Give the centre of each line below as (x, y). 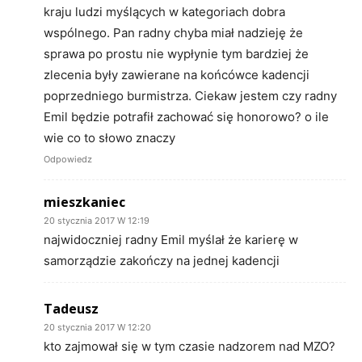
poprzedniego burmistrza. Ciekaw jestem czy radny (190, 96)
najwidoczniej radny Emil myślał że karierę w (171, 240)
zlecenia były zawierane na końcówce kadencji (177, 75)
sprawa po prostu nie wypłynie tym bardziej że (176, 54)
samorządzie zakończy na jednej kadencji (162, 261)
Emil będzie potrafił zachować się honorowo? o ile (186, 117)
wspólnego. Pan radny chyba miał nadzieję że (173, 33)
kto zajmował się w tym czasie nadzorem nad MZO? (189, 347)
